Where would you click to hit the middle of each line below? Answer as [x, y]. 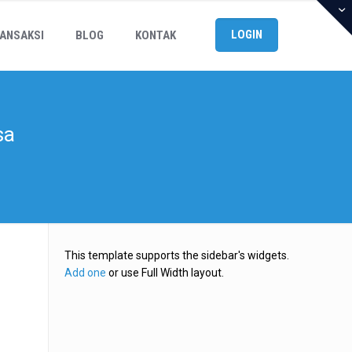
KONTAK [156, 35]
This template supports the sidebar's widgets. [177, 255]
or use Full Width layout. [165, 273]
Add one [86, 273]
